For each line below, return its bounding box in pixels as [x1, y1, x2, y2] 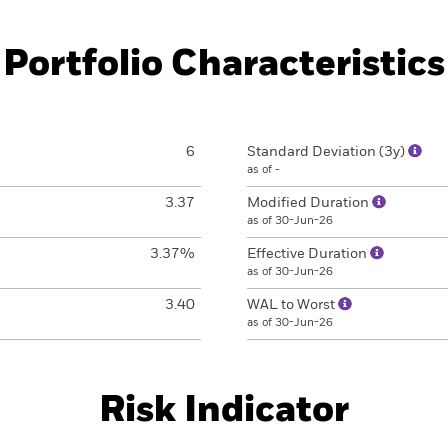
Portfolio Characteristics [3, 47, 445, 83]
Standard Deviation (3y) [247, 145, 408, 159]
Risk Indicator [99, 393, 349, 429]
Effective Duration [247, 247, 370, 261]
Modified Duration [247, 196, 372, 210]
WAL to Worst [247, 298, 338, 312]
